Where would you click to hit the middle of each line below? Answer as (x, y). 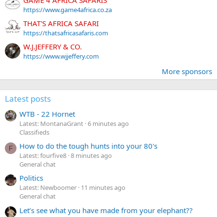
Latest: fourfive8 (43, 156)
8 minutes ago (91, 156)
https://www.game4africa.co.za (68, 9)
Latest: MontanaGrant (51, 123)
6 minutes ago (108, 123)
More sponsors (187, 71)
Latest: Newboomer (48, 188)
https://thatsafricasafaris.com (66, 33)
